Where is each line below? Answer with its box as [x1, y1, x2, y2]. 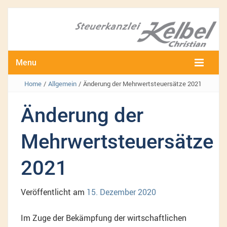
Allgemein [48, 79, 77, 89]
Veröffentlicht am [21, 186, 87, 198]
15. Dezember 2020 [87, 186, 156, 198]
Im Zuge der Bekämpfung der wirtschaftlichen [21, 212, 186, 224]
